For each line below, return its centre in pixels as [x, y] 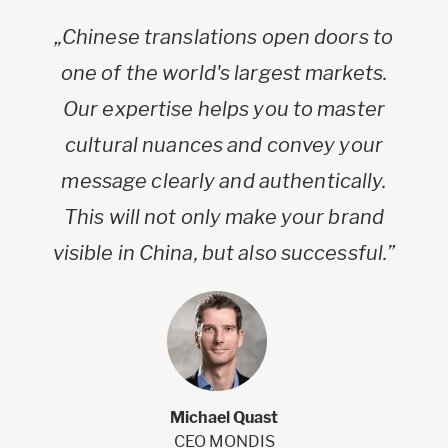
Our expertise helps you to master [224, 108]
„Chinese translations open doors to [224, 36]
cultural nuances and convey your [224, 144]
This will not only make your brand [224, 216]
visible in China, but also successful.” [224, 252]
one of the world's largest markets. [224, 72]
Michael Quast [224, 417]
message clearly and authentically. [224, 180]
